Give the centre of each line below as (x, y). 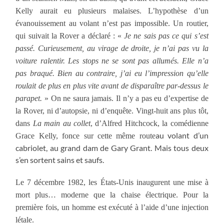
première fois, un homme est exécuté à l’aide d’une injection (112, 207)
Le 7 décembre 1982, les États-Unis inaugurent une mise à (112, 182)
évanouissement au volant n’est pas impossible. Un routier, (112, 23)
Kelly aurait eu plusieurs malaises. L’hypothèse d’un (112, 10)
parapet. (29, 98)
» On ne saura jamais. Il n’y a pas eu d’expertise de (125, 98)
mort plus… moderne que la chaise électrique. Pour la (112, 194)
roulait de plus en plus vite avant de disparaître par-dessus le (112, 85)
